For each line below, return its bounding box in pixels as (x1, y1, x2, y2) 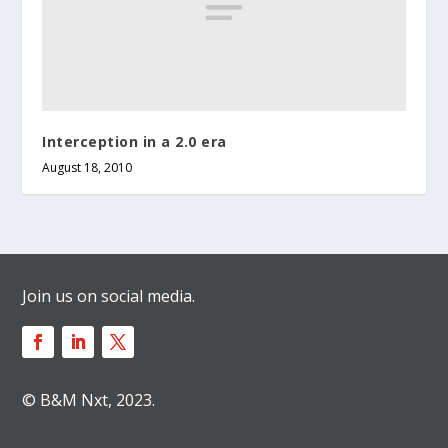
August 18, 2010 (42, 159, 133, 177)
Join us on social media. (22, 285, 196, 308)
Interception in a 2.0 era (42, 132, 227, 152)
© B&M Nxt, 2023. (22, 389, 156, 412)
